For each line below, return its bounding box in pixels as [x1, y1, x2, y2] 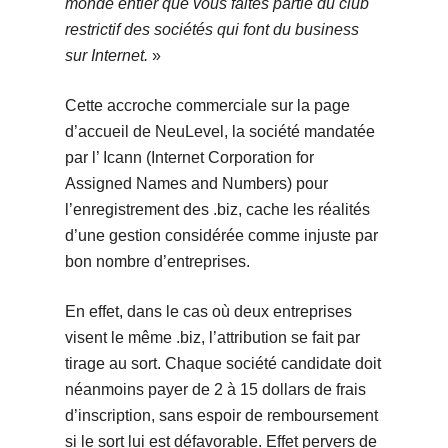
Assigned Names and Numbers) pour [64, 175, 328, 193]
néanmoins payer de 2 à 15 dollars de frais [64, 381, 366, 399]
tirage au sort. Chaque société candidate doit [64, 355, 381, 373]
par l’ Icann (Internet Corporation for [64, 149, 314, 167]
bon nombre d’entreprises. [64, 253, 250, 271]
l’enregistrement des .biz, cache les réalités [64, 201, 370, 219]
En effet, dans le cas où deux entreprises [64, 303, 352, 321]
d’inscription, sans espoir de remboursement [64, 407, 378, 425]
